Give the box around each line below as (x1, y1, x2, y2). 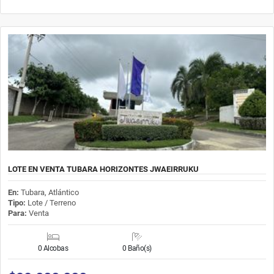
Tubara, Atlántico (21, 187, 79, 197)
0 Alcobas (37, 243, 68, 253)
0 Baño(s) (122, 243, 152, 253)
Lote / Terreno (26, 198, 76, 207)
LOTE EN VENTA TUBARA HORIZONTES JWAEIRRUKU (8, 164, 199, 174)
